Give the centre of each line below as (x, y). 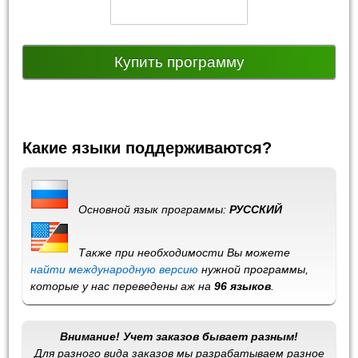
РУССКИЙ (256, 209)
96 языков (243, 286)
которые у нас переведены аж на (123, 286)
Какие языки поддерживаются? (147, 148)
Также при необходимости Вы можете (180, 253)
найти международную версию (115, 269)
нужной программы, (254, 269)
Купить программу (179, 62)
